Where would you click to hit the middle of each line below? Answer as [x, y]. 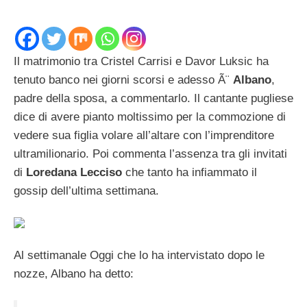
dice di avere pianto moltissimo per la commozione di [150, 116]
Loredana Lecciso [74, 172]
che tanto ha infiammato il [189, 172]
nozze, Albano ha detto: [74, 273]
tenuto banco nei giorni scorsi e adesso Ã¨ [123, 79]
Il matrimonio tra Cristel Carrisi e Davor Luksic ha [141, 61]
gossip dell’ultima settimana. [86, 191]
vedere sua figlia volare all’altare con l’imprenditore [144, 135]
